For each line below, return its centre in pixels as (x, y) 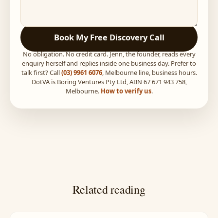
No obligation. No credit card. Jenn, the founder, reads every (109, 54)
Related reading (109, 189)
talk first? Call (41, 72)
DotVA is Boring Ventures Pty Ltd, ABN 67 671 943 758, (109, 82)
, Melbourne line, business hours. (149, 72)
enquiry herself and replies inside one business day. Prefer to (109, 63)
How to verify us (126, 91)
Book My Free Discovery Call (109, 37)
